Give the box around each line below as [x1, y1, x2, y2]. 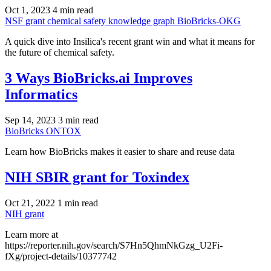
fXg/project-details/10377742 [5, 251, 117, 261]
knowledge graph [108, 16, 177, 27]
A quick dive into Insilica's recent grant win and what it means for [5, 36, 255, 47]
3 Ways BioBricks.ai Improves [5, 70, 192, 87]
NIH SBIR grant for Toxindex [5, 169, 189, 186]
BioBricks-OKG [177, 16, 241, 27]
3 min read [58, 115, 99, 126]
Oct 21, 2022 [5, 198, 55, 208]
